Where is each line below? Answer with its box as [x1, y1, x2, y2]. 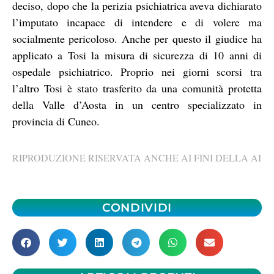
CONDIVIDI [102, 200, 172, 215]
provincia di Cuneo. [12, 113, 100, 128]
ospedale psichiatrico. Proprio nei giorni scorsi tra [12, 64, 262, 79]
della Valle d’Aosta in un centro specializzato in [12, 97, 262, 112]
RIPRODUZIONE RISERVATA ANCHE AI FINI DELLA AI [12, 151, 261, 165]
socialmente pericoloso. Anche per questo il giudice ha [12, 31, 262, 46]
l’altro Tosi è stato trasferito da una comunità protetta [12, 80, 262, 95]
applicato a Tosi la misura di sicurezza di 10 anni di [12, 47, 262, 62]
